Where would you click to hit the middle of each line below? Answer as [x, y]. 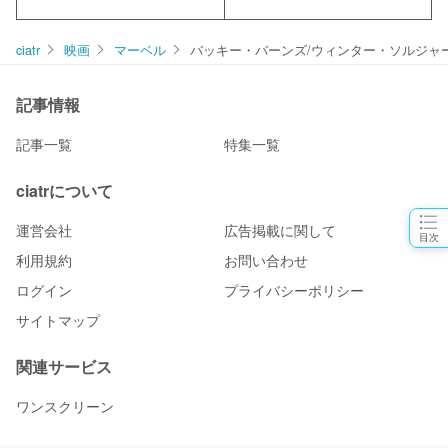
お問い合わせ [266, 260]
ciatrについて [64, 191]
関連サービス [64, 367]
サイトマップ [58, 320]
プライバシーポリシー [294, 290]
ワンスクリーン [65, 406]
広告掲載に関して [280, 230]
